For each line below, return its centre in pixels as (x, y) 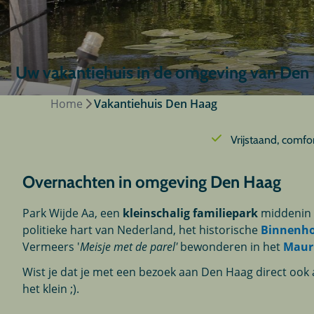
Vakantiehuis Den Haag (156, 104)
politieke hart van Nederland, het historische (142, 230)
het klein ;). (53, 289)
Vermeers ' (52, 247)
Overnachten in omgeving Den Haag (152, 182)
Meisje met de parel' (129, 247)
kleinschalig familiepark (191, 213)
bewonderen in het (231, 247)
